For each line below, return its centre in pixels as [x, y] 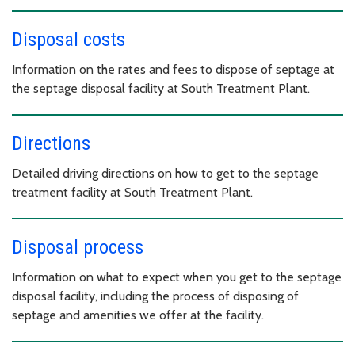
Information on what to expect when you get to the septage [177, 277]
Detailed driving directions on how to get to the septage [165, 174]
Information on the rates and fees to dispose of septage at [173, 70]
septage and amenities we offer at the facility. [138, 315]
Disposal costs [69, 40]
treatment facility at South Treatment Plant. [132, 193]
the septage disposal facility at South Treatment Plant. [161, 89]
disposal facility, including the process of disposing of [155, 296]
